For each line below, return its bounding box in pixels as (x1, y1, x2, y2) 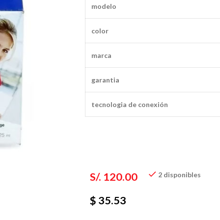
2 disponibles (158, 170, 201, 179)
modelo (91, 2, 116, 10)
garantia (91, 76, 119, 84)
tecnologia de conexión (91, 100, 168, 109)
